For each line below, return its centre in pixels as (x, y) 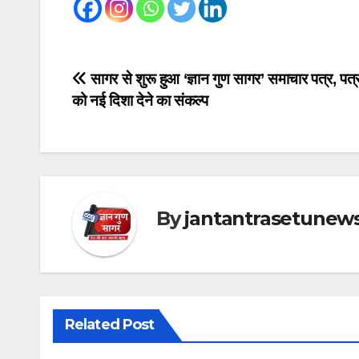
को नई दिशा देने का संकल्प (140, 101)
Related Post (110, 325)
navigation (136, 118)
